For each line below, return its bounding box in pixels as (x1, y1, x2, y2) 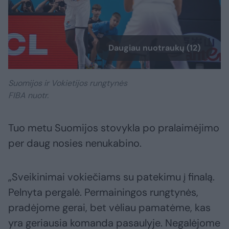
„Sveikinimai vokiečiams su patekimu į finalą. (8, 170, 215, 184)
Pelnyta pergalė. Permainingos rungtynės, (8, 186, 198, 199)
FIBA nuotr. (8, 90, 49, 101)
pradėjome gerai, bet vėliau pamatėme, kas (8, 201, 211, 215)
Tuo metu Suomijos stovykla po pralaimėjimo (8, 121, 219, 135)
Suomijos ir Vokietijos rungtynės (8, 78, 127, 89)
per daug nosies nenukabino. (8, 136, 142, 150)
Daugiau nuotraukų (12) (108, 42, 200, 54)
